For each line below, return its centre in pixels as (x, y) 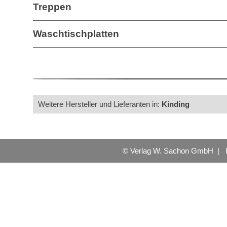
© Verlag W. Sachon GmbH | (174, 151)
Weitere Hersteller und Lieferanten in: (100, 104)
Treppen (52, 7)
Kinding (176, 104)
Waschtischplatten (76, 34)
